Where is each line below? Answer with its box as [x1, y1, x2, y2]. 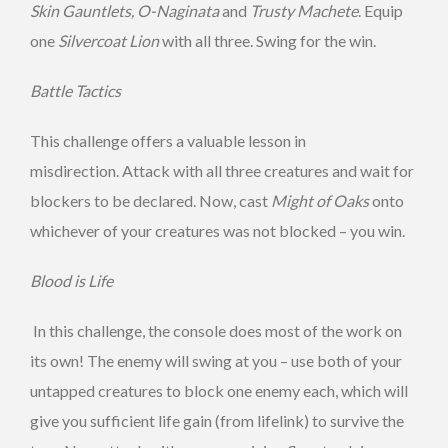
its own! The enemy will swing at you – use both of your [30, 350, 402, 370]
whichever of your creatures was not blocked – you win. [30, 220, 405, 240]
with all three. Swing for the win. [159, 30, 376, 50]
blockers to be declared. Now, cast [30, 190, 271, 210]
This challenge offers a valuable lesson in [30, 130, 306, 150]
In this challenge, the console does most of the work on [30, 320, 402, 340]
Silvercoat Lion [58, 30, 159, 50]
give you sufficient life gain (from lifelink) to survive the [30, 410, 404, 430]
